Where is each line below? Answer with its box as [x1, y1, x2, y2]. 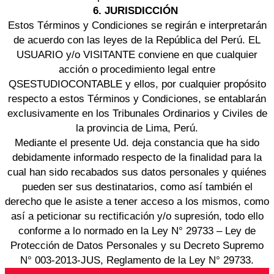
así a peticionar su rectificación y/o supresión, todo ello [10, 210, 264, 223]
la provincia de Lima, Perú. [76, 122, 198, 135]
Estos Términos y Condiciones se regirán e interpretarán [7, 20, 267, 32]
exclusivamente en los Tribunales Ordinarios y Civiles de [7, 108, 267, 120]
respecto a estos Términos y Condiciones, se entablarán [8, 93, 266, 105]
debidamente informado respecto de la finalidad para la [12, 152, 262, 164]
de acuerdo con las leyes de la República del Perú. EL [13, 34, 261, 46]
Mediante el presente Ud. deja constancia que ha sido [15, 137, 259, 149]
